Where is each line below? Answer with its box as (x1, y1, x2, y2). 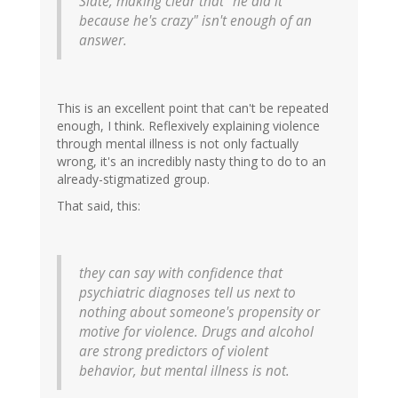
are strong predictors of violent (79, 342, 268, 362)
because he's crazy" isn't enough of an (79, 12, 312, 31)
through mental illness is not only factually (57, 135, 298, 153)
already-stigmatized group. (57, 171, 210, 188)
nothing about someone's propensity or (79, 303, 320, 322)
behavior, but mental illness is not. (79, 362, 290, 381)
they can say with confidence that (79, 264, 283, 283)
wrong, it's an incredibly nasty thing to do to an (57, 153, 326, 171)
